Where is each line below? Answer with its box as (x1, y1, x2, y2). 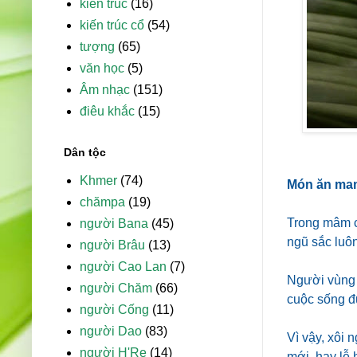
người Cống (80, 303, 149, 317)
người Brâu (80, 238, 145, 253)
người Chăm (80, 281, 152, 296)
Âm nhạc (80, 83, 130, 97)
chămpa (80, 195, 125, 210)
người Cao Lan (80, 260, 167, 274)
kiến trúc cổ (80, 18, 144, 33)
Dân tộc (64, 146, 106, 159)
